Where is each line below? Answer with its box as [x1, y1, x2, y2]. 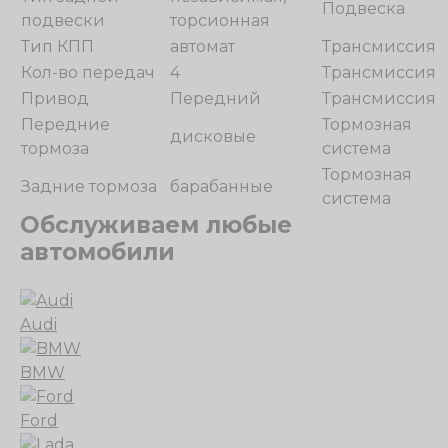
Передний [170, 89, 261, 108]
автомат [170, 37, 235, 56]
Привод [21, 89, 89, 108]
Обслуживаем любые [20, 211, 292, 239]
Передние [21, 115, 110, 134]
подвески [21, 11, 105, 30]
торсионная [170, 11, 270, 30]
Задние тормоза [21, 177, 157, 196]
